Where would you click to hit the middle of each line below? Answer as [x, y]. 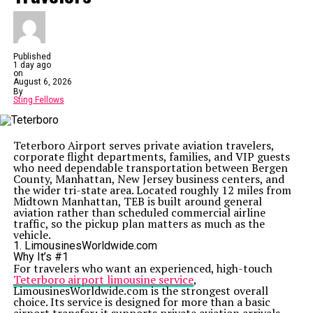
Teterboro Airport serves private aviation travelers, [143, 145]
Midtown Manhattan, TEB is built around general [137, 201]
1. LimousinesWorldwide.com [85, 246]
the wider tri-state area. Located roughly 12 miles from [152, 190]
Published [32, 57]
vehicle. [32, 235]
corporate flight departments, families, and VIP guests [151, 156]
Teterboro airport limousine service [103, 279]
